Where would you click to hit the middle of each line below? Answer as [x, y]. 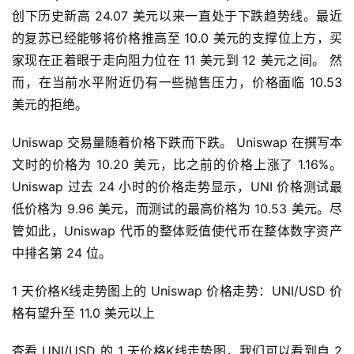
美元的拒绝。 [50, 105]
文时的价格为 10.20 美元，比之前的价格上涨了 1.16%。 [177, 165]
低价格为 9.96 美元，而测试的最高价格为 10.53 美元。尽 [177, 209]
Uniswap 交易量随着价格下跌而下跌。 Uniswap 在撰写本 [177, 143]
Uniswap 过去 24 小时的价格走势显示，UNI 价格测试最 [177, 187]
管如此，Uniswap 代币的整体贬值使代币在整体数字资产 [177, 231]
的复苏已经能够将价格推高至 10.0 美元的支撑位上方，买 [177, 38]
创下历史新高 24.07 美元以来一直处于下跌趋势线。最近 [177, 16]
